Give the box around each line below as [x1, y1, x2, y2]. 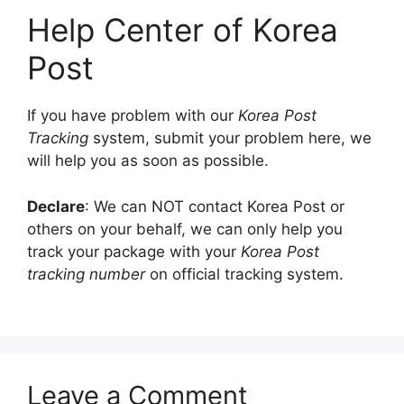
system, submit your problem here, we [88, 129, 372, 147]
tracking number [27, 264, 145, 283]
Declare [27, 197, 85, 216]
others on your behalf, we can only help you [27, 219, 343, 238]
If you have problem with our [27, 106, 238, 124]
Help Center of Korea [27, 11, 338, 49]
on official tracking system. [145, 264, 344, 283]
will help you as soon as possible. [27, 151, 269, 170]
